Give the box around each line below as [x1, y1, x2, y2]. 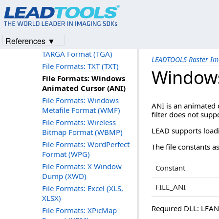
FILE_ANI [155, 182, 186, 192]
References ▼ [5, 35, 55, 46]
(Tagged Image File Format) [42, 5, 135, 15]
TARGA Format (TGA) [42, 49, 112, 59]
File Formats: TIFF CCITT [42, 17, 123, 27]
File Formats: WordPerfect [42, 139, 130, 149]
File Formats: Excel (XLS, [42, 183, 123, 193]
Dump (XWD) [42, 171, 87, 181]
